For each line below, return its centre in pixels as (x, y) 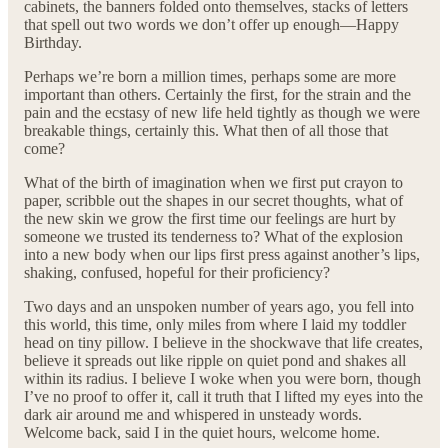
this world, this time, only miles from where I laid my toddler (215, 324)
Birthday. (53, 42)
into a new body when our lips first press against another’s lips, (222, 254)
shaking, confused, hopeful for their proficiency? (177, 272)
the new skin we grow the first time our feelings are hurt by (210, 218)
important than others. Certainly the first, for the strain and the (217, 94)
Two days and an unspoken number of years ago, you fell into (219, 306)
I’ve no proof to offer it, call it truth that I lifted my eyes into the (223, 396)
